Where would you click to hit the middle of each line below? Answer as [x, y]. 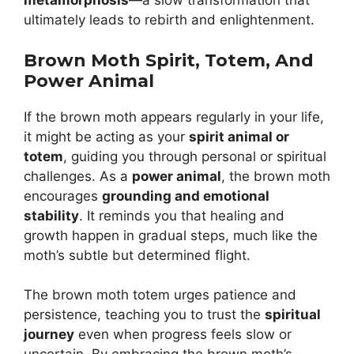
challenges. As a [78, 176]
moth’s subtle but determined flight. [137, 255]
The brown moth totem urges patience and [160, 295]
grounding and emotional [186, 196]
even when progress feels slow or [183, 335]
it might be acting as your [106, 136]
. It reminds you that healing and [182, 215]
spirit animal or [239, 136]
